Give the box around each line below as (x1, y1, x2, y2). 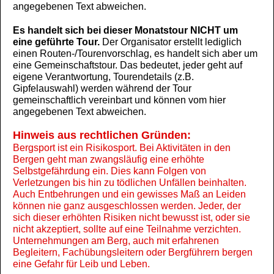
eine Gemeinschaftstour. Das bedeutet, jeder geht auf (13, 60, 242, 70)
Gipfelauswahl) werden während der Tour (13, 83, 191, 94)
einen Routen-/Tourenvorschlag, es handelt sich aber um (13, 48, 257, 59)
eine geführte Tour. (13, 37, 100, 47)
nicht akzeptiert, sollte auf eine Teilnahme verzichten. (13, 224, 241, 234)
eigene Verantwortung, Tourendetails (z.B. (13, 72, 194, 82)
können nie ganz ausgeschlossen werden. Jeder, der (13, 201, 241, 211)
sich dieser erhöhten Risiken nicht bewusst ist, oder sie (13, 212, 250, 223)
